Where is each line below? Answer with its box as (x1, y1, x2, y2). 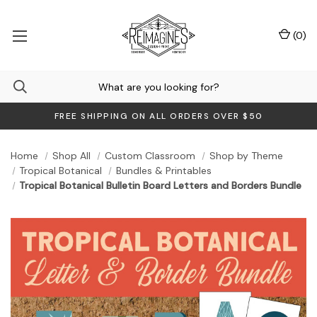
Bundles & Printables (116, 164, 212, 177)
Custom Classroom (104, 149, 195, 162)
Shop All (52, 149, 91, 162)
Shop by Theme (209, 149, 283, 162)
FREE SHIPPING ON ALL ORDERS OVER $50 (54, 110, 263, 122)
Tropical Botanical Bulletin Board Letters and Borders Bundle (19, 179, 302, 192)
